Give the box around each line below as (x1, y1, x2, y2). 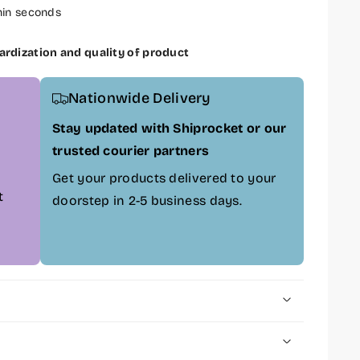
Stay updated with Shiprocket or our (52, 121, 287, 136)
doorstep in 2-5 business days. (52, 193, 243, 208)
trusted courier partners (52, 143, 210, 158)
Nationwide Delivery (68, 89, 211, 107)
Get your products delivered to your (52, 170, 276, 186)
